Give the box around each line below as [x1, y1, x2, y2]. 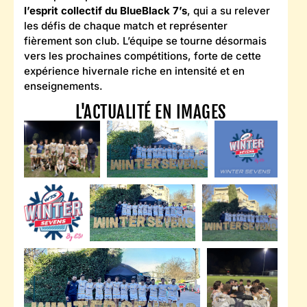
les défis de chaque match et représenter [24, 19, 228, 32]
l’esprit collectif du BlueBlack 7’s [24, 3, 187, 17]
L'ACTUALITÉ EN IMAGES [75, 101, 226, 123]
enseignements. [24, 79, 103, 93]
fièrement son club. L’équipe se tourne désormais [24, 34, 267, 47]
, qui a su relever [187, 3, 270, 17]
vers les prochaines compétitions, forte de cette [24, 49, 261, 62]
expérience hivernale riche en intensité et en [24, 64, 245, 77]
